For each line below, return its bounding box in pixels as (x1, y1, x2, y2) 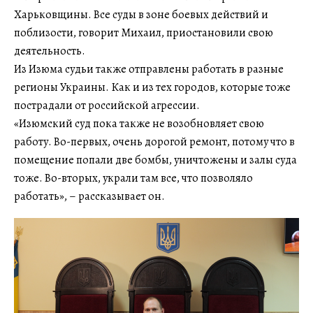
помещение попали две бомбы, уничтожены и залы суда (14, 152, 297, 168)
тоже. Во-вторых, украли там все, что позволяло (14, 170, 253, 186)
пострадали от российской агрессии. (14, 97, 200, 113)
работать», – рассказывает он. (14, 188, 165, 204)
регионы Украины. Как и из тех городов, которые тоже (14, 79, 291, 95)
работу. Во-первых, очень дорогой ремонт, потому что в (14, 133, 295, 150)
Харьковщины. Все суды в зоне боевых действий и (14, 6, 268, 22)
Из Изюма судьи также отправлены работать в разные (14, 61, 284, 77)
